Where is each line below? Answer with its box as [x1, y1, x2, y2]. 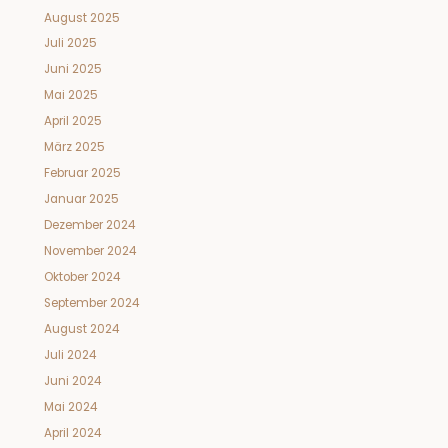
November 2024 [43, 243, 136, 260]
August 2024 [43, 320, 119, 337]
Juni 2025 [43, 61, 102, 78]
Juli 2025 [43, 35, 97, 52]
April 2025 [43, 113, 102, 130]
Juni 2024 [43, 372, 101, 389]
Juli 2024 [43, 346, 96, 363]
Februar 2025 [43, 165, 121, 182]
